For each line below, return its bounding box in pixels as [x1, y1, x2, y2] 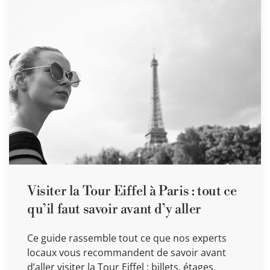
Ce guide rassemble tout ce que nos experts [27, 231, 227, 245]
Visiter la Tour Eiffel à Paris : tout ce [27, 183, 237, 200]
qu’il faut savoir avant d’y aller [27, 201, 201, 218]
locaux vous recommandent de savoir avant [27, 246, 226, 260]
